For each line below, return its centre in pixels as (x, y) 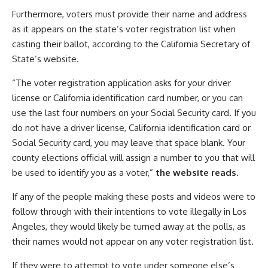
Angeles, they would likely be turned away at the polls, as (129, 227)
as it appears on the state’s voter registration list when (124, 29)
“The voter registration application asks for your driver (121, 83)
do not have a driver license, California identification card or (131, 128)
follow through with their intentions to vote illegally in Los (129, 212)
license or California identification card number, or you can (127, 98)
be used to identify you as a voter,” (84, 173)
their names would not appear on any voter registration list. (133, 242)
